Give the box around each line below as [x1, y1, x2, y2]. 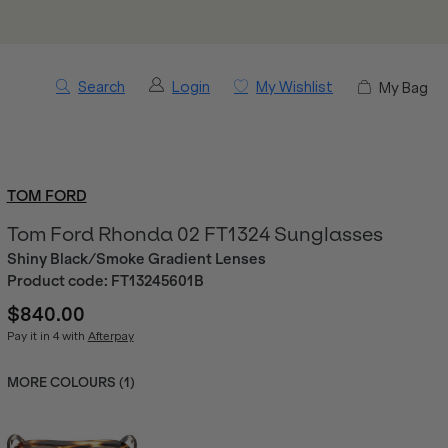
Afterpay [87, 329, 134, 343]
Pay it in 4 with [6, 329, 88, 343]
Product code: [6, 272, 111, 290]
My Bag [379, 78, 428, 97]
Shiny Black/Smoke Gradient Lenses [6, 250, 266, 268]
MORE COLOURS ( [6, 375, 124, 390]
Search [78, 78, 125, 96]
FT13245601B [110, 272, 204, 290]
